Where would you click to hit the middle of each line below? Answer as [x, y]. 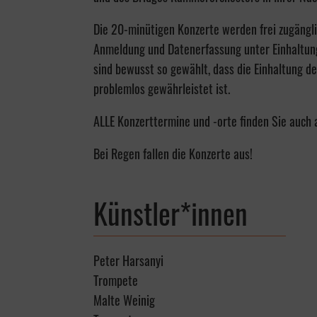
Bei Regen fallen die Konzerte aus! [173, 154]
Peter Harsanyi [128, 261]
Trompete [116, 281]
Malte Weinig [124, 300]
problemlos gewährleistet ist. [162, 89]
